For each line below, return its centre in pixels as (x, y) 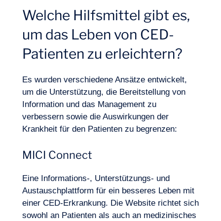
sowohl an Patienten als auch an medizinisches (109, 215)
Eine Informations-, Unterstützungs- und (96, 178)
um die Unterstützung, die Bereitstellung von (104, 92)
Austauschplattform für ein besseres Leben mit (108, 191)
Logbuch (32, 85)
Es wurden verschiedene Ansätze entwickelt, (104, 80)
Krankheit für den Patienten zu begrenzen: (99, 129)
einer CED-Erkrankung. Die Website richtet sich (110, 203)
